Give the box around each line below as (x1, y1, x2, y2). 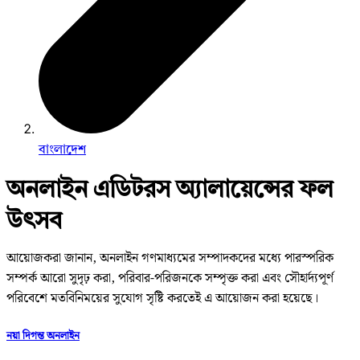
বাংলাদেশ (39, 141, 86, 157)
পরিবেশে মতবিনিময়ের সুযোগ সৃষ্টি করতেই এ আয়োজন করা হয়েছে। (6, 288, 318, 309)
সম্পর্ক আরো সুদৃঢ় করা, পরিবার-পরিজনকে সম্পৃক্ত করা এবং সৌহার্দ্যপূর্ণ (6, 268, 333, 289)
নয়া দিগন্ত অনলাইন (6, 326, 80, 345)
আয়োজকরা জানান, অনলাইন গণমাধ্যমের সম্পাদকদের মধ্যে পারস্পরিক (6, 248, 333, 269)
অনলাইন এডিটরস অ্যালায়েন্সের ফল (6, 174, 333, 203)
